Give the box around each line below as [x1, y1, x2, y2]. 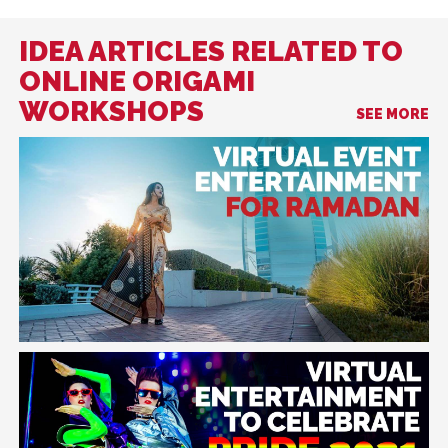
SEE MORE [356, 105, 429, 122]
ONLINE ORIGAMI [19, 64, 255, 98]
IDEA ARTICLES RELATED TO [19, 34, 403, 68]
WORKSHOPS [19, 94, 204, 128]
